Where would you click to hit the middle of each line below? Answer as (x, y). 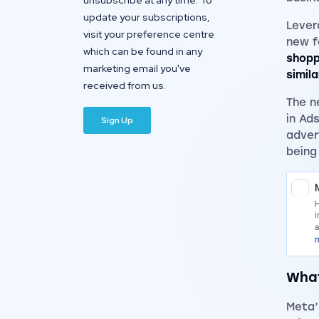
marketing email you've (137, 68)
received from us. (126, 85)
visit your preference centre (149, 34)
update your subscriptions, (147, 17)
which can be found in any (143, 51)
